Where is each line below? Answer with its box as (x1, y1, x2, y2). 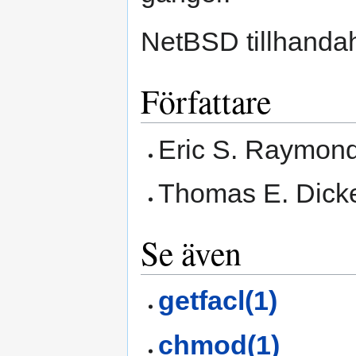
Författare (141, 79, 271, 124)
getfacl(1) (158, 285, 278, 316)
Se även (141, 230, 242, 276)
